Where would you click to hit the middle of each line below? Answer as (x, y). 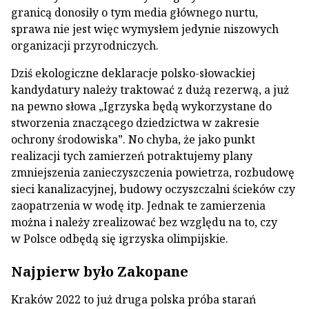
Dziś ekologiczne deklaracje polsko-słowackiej (133, 73)
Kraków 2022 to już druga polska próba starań (133, 299)
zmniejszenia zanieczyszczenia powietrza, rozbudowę (153, 172)
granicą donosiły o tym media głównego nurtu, (134, 12)
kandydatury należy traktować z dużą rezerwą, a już (150, 90)
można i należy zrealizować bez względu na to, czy (144, 222)
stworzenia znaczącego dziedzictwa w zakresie (135, 123)
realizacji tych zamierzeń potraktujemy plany (132, 156)
